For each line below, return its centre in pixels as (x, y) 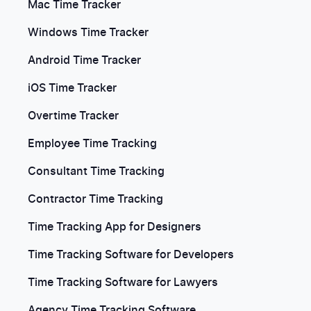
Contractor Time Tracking (95, 199)
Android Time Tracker (84, 60)
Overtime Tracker (73, 116)
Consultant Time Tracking (96, 171)
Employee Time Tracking (92, 144)
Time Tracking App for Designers (115, 227)
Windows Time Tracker (88, 33)
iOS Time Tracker (72, 88)
